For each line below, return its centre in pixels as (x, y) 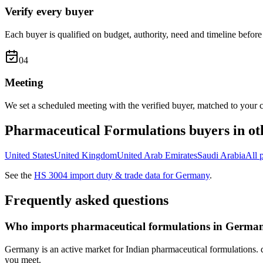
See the (19, 175)
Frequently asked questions (87, 200)
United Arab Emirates (157, 155)
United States (29, 155)
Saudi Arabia (221, 155)
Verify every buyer (49, 12)
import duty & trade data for (122, 175)
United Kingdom (85, 155)
